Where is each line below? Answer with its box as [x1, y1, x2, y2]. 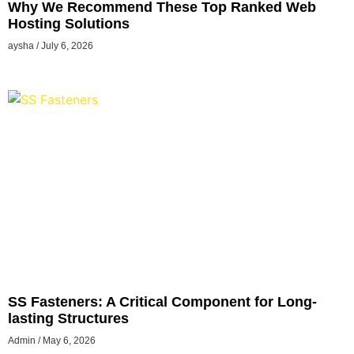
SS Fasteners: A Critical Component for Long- [8, 293, 317, 310]
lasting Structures [8, 310, 129, 326]
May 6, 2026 [40, 334, 96, 346]
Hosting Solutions [8, 15, 130, 32]
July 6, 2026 [39, 40, 93, 51]
